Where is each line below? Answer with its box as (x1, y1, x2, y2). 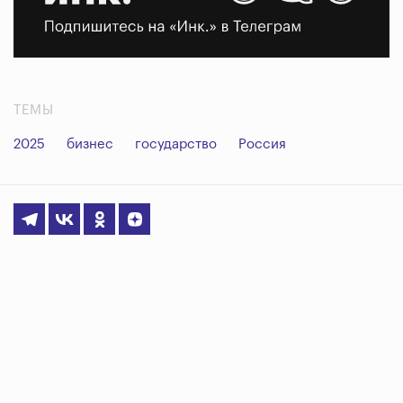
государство (135, 138, 217, 152)
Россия (238, 138, 286, 152)
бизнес (67, 138, 113, 152)
